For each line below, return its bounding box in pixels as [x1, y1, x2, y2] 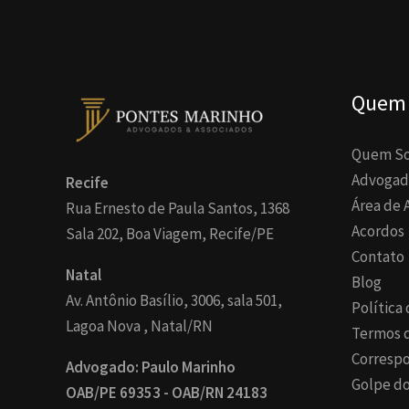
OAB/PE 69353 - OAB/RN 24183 [66, 383, 267, 404]
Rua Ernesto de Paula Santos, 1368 [66, 198, 289, 219]
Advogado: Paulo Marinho [66, 357, 236, 378]
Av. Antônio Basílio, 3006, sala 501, [66, 290, 282, 311]
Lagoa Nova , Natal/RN [66, 316, 213, 337]
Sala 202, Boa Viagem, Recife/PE [66, 224, 274, 245]
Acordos [351, 221, 404, 242]
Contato [351, 246, 404, 267]
